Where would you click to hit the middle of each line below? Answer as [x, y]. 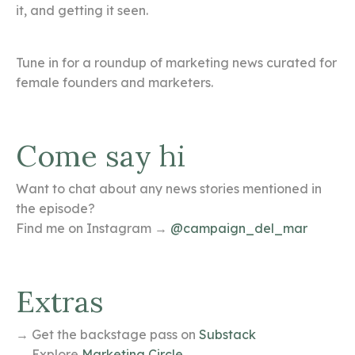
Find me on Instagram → [93, 229]
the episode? [55, 209]
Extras [60, 302]
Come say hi [101, 156]
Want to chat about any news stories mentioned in [169, 189]
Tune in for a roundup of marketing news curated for [176, 63]
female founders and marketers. [115, 83]
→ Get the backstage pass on [107, 335]
